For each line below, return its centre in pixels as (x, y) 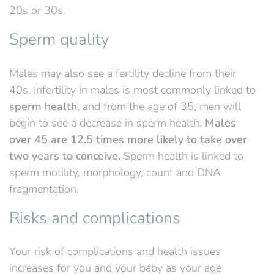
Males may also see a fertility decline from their (123, 73)
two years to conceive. (65, 156)
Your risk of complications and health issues (115, 252)
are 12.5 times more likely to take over (149, 139)
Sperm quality (59, 39)
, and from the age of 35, (137, 106)
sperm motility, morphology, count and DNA (115, 172)
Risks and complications (95, 217)
